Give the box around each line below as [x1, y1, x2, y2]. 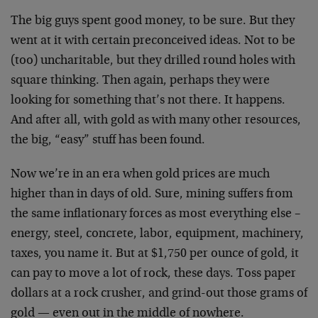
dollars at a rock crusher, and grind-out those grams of [11, 287, 307, 300]
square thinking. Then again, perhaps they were [11, 75, 270, 87]
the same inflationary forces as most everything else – [11, 208, 300, 221]
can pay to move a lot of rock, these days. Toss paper [11, 268, 296, 280]
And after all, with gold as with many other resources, [11, 114, 301, 127]
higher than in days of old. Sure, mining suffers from [11, 188, 293, 201]
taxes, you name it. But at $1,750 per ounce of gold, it [11, 248, 299, 261]
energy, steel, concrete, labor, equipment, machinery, [11, 228, 304, 241]
